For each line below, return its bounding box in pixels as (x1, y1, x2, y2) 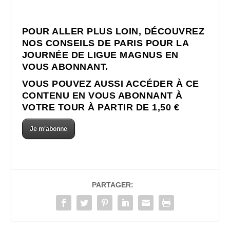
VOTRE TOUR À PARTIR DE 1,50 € (22, 102, 180, 112)
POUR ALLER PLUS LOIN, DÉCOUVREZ (22, 26, 205, 36)
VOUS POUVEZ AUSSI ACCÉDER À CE (22, 78, 199, 89)
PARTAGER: (91, 180, 133, 189)
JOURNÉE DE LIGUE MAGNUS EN (22, 49, 179, 60)
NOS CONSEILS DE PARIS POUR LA (22, 37, 189, 48)
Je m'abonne (29, 125, 67, 132)
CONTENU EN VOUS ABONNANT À (22, 90, 183, 101)
